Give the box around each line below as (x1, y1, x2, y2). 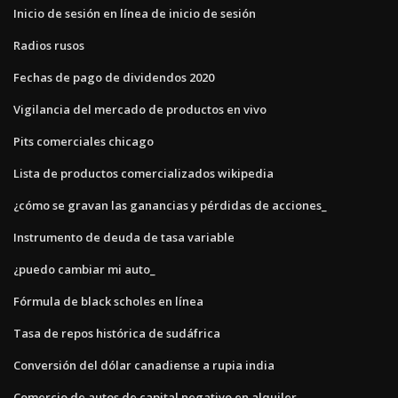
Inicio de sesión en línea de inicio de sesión (13, 4, 256, 21)
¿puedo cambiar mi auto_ (13, 260, 155, 277)
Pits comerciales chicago (13, 132, 154, 149)
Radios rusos (13, 36, 84, 53)
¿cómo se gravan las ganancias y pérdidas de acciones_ (13, 196, 327, 213)
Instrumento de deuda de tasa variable (13, 228, 235, 245)
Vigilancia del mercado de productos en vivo (13, 100, 267, 117)
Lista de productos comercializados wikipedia (13, 164, 274, 181)
